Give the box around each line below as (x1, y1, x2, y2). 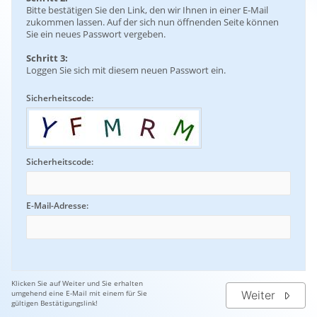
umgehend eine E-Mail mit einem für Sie (11, 288, 147, 298)
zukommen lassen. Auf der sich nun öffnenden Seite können (26, 16, 279, 28)
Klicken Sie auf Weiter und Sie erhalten (11, 278, 143, 288)
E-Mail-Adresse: (26, 200, 88, 212)
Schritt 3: (26, 52, 68, 64)
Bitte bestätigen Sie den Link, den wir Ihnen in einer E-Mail (26, 4, 268, 16)
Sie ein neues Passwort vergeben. (26, 28, 166, 40)
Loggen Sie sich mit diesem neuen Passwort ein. (26, 64, 226, 76)
